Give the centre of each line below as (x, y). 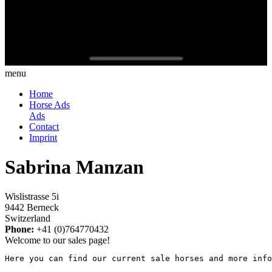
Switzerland (28, 219)
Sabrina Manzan (74, 167)
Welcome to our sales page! (57, 240)
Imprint (43, 137)
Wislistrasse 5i (32, 197)
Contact (44, 126)
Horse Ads (49, 104)
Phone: (19, 229)
